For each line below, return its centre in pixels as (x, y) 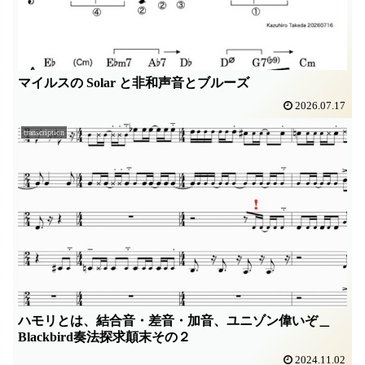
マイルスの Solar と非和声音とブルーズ (134, 83)
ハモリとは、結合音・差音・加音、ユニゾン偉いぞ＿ (175, 320)
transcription (44, 132)
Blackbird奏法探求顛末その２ (105, 336)
